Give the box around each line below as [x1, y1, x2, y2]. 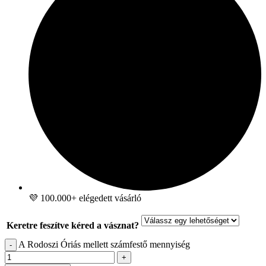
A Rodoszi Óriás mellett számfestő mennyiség [18, 239, 190, 249]
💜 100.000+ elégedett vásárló [28, 192, 141, 203]
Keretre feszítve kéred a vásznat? [7, 220, 139, 230]
